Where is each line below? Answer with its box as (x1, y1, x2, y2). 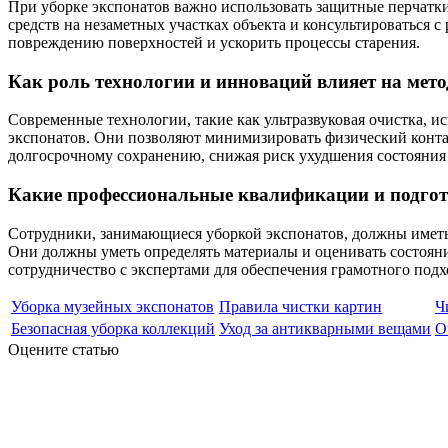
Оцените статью (8, 340, 119, 358)
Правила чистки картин (219, 297, 382, 315)
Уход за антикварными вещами (219, 319, 431, 337)
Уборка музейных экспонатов (11, 297, 214, 315)
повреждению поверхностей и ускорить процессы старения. (8, 33, 420, 51)
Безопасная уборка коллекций (11, 319, 215, 337)
